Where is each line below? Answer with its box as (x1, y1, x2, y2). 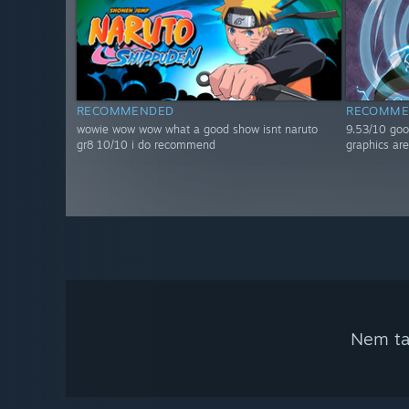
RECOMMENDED (77, 103, 174, 119)
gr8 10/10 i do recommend (77, 138, 215, 152)
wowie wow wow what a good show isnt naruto (77, 122, 318, 137)
